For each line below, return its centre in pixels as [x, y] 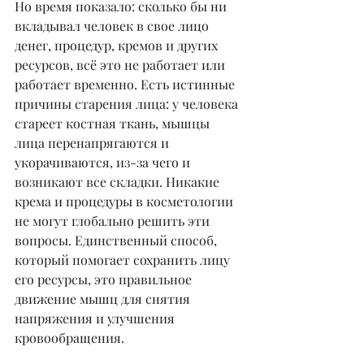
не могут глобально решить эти [114, 221]
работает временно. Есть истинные [126, 84]
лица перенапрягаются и [93, 143]
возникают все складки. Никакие [119, 182]
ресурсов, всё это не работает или [121, 65]
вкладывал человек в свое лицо [113, 26]
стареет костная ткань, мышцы [114, 123]
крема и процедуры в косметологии [126, 201]
